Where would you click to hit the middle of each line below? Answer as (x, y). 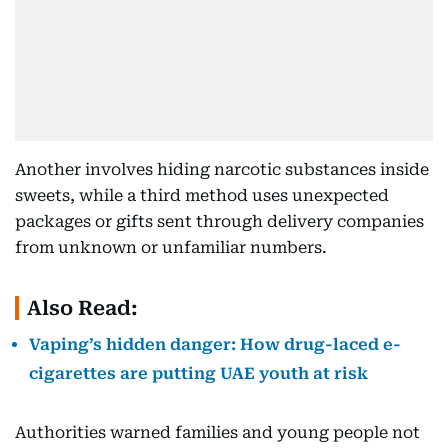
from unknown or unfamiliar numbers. (171, 247)
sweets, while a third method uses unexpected (202, 195)
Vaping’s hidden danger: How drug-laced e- (215, 344)
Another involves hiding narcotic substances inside (222, 169)
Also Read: (82, 308)
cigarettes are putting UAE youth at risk (198, 373)
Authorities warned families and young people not (217, 432)
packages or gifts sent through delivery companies (219, 221)
